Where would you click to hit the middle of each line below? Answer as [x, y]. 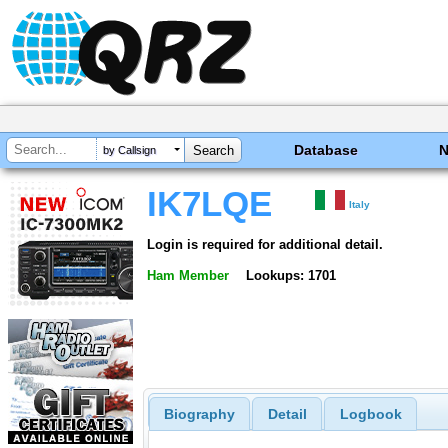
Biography [199, 414]
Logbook [370, 414]
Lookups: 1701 [290, 275]
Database [326, 150]
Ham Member [188, 275]
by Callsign [129, 150]
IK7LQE [209, 204]
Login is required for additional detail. [265, 244]
